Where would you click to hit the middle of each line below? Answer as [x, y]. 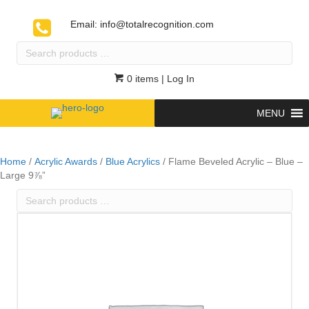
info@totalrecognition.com [157, 24]
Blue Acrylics [133, 161]
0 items [141, 79]
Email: [85, 24]
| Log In [177, 79]
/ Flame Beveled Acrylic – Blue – [231, 161]
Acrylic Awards [66, 161]
